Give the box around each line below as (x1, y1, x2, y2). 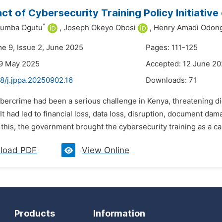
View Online (82, 145, 129, 155)
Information (93, 208, 145, 219)
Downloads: (146, 76, 189, 85)
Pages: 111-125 (146, 43, 198, 52)
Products (14, 208, 55, 219)
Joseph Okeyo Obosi (63, 23, 136, 32)
